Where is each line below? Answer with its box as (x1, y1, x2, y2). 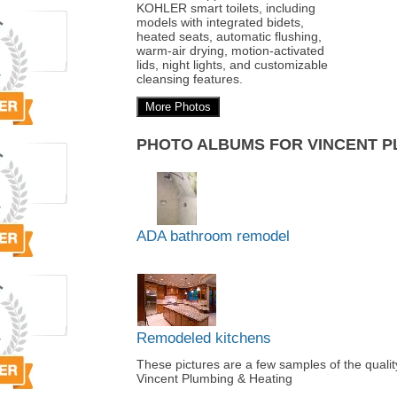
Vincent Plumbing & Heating (136, 370, 292, 385)
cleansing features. (136, 72, 243, 87)
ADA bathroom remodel (136, 227, 290, 245)
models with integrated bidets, (136, 15, 304, 30)
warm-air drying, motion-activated (136, 43, 324, 58)
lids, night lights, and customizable (136, 58, 328, 73)
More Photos (145, 99, 211, 113)
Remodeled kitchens (136, 329, 271, 346)
